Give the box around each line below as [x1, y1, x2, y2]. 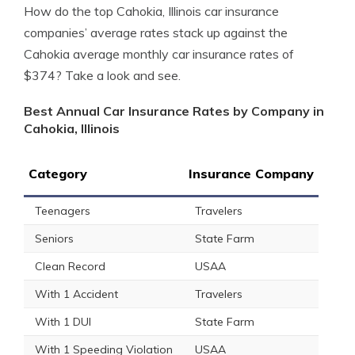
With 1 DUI [35, 315, 91, 329]
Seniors [35, 231, 74, 246]
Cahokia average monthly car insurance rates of [24, 46, 294, 62]
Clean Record [35, 259, 105, 273]
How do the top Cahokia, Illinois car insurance [24, 3, 279, 19]
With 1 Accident [35, 287, 118, 301]
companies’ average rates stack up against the [24, 25, 288, 40]
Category [29, 166, 87, 181]
